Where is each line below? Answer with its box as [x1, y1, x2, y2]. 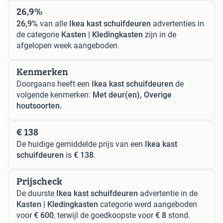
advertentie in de [138, 188, 198, 198]
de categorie [16, 29, 61, 39]
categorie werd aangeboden [98, 199, 197, 209]
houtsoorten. [16, 101, 62, 111]
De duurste [16, 188, 56, 198]
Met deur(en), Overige [93, 90, 172, 100]
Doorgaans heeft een [16, 79, 92, 89]
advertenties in [151, 18, 204, 28]
